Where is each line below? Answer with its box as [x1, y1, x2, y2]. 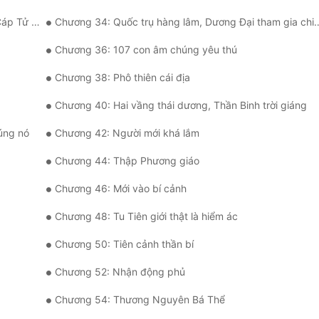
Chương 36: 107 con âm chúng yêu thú [55, 43, 237, 56]
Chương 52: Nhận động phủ [55, 266, 185, 278]
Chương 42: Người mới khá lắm [55, 127, 199, 140]
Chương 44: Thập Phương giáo [55, 155, 199, 167]
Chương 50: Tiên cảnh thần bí [55, 238, 194, 251]
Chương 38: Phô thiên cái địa [55, 71, 190, 84]
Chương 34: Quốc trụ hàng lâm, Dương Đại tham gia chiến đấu [55, 16, 314, 28]
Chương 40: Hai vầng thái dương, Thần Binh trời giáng [55, 99, 307, 112]
